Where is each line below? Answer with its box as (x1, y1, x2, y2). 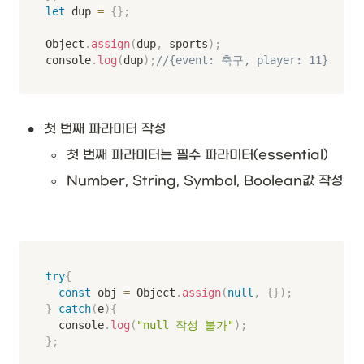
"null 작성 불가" (136, 318, 234, 332)
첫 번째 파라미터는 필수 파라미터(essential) (67, 147, 328, 163)
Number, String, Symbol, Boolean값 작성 (67, 173, 343, 189)
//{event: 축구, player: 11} (156, 54, 328, 67)
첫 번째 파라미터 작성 (44, 121, 166, 137)
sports (162, 37, 208, 51)
